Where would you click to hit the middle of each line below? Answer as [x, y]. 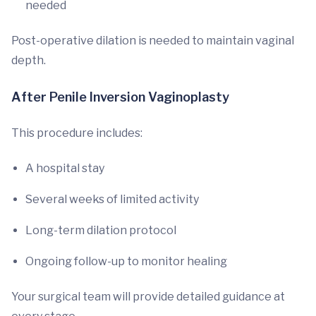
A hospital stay [65, 168]
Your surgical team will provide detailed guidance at [148, 297]
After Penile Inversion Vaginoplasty [120, 97]
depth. [29, 60]
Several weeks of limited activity [112, 199]
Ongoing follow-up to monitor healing [126, 261]
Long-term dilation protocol [101, 230]
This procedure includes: [77, 133]
